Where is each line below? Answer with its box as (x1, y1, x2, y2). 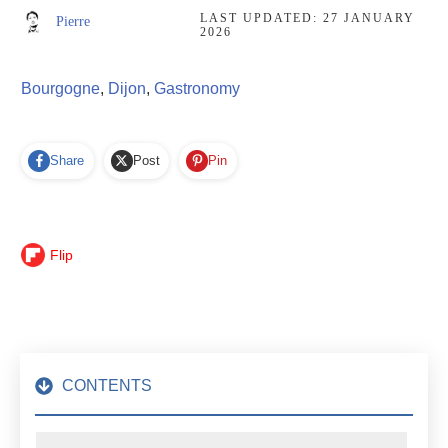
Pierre (55, 14, 90, 30)
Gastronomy (154, 79, 240, 97)
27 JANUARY (323, 10, 416, 25)
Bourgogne (21, 79, 100, 97)
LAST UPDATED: (200, 10, 324, 25)
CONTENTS (62, 377, 152, 395)
